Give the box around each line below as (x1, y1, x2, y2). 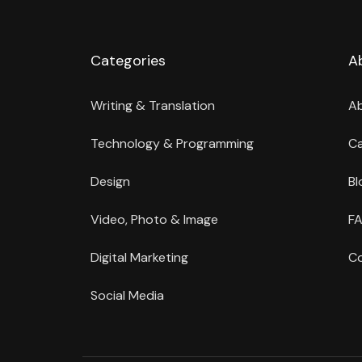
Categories (90, 51, 166, 71)
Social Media (90, 287, 164, 305)
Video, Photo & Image (90, 211, 218, 229)
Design (90, 173, 130, 191)
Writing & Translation (90, 97, 215, 115)
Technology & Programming (90, 135, 254, 153)
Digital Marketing (90, 249, 188, 267)
